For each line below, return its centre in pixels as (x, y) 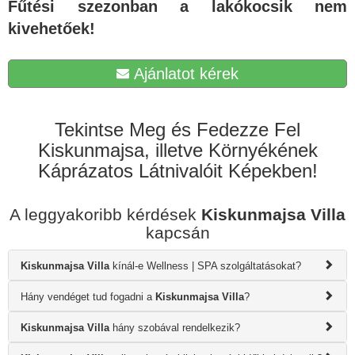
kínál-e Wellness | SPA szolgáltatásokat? (205, 266)
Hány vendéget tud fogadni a (88, 297)
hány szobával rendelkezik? (175, 328)
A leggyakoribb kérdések (105, 215)
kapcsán (177, 233)
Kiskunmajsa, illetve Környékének (177, 151)
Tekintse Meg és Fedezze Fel (177, 130)
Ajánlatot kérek (184, 74)
